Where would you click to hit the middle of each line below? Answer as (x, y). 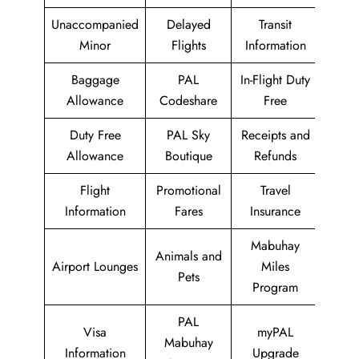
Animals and (188, 256)
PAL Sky (188, 135)
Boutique (188, 155)
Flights (188, 45)
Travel (275, 190)
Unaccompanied (95, 24)
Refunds (275, 155)
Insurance (275, 211)
